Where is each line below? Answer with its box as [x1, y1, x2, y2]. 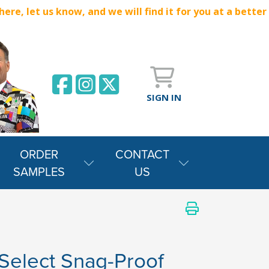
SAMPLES [13, 163, 65, 180]
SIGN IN [146, 91, 181, 103]
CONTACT [115, 145, 170, 163]
